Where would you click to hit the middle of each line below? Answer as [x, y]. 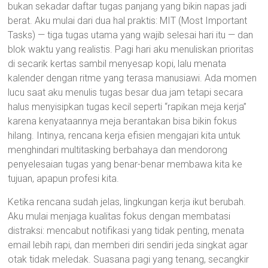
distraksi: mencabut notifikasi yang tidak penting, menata [126, 231]
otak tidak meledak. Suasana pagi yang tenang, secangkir [129, 259]
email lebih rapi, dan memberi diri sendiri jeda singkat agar [128, 245]
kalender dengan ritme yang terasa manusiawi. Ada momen [133, 78]
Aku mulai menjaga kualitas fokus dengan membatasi [119, 216]
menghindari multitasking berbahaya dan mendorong [118, 150]
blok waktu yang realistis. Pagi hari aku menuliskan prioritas [131, 49]
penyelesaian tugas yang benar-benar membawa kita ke [125, 164]
